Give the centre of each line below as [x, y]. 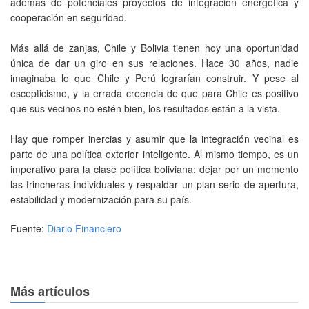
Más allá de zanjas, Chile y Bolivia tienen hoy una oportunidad [154, 47]
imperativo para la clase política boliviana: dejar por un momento [154, 169]
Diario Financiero [84, 228]
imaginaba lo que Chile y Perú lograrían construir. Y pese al [154, 78]
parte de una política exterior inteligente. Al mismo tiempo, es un [154, 153]
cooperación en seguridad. [69, 17]
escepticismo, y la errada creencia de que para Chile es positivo [154, 93]
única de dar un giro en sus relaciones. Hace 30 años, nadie [154, 62]
